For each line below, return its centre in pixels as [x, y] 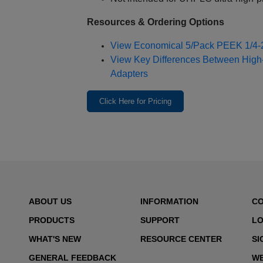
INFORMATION [169, 202]
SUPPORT [160, 220]
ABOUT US [50, 202]
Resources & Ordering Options [155, 22]
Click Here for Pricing [135, 102]
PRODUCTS [52, 220]
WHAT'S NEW [55, 239]
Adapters [129, 74]
